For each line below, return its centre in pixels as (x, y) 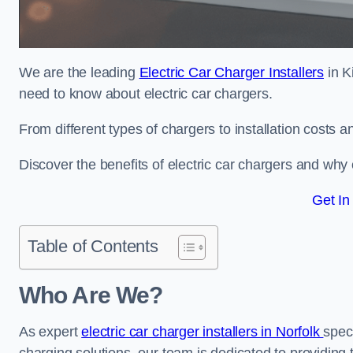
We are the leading (79, 72)
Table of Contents (93, 246)
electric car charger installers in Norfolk (203, 332)
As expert (50, 332)
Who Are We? (91, 295)
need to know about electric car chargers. (146, 94)
